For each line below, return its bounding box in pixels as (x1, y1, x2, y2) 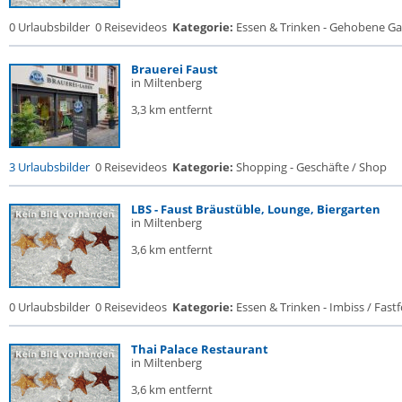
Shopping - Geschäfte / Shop (233, 159, 387, 175)
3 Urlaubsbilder (9, 159, 90, 175)
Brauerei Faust (131, 61, 218, 77)
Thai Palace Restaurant (131, 341, 268, 357)
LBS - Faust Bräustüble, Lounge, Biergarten (131, 201, 380, 217)
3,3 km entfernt (131, 101, 213, 118)
